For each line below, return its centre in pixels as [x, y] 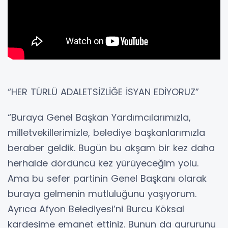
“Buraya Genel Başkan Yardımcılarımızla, [99, 118]
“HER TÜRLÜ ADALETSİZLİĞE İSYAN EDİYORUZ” [103, 92]
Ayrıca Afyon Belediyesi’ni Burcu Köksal [96, 209]
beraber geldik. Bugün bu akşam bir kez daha [111, 148]
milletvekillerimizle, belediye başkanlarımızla [106, 133]
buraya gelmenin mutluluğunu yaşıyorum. [102, 194]
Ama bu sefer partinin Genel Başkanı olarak [107, 179]
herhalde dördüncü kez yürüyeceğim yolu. [103, 163]
